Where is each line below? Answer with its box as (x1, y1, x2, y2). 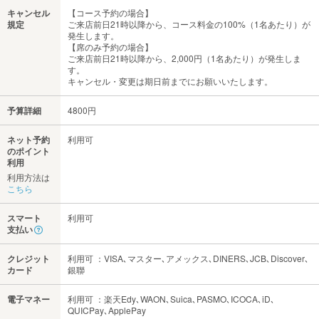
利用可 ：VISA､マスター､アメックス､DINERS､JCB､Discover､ (68, 252, 309, 265)
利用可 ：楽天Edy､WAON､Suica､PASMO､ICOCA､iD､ (68, 293, 275, 305)
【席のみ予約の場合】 (68, 41, 153, 53)
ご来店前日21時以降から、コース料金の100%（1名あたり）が (68, 18, 310, 31)
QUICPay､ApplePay (68, 304, 146, 317)
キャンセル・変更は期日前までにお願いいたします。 (68, 75, 273, 88)
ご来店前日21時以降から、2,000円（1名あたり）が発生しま (68, 52, 301, 65)
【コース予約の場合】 (68, 6, 153, 19)
